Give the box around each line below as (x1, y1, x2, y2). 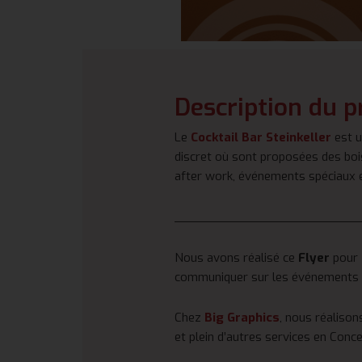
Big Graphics (204, 309, 280, 326)
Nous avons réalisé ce (175, 249, 298, 266)
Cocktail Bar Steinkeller (191, 129, 331, 146)
